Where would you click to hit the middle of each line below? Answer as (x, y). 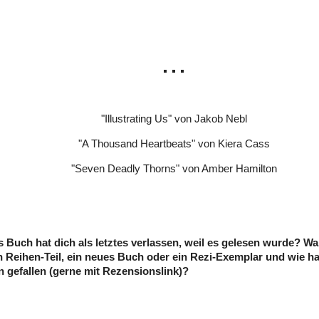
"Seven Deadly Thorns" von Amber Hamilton (174, 168)
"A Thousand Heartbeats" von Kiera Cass (174, 143)
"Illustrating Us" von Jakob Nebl (174, 119)
